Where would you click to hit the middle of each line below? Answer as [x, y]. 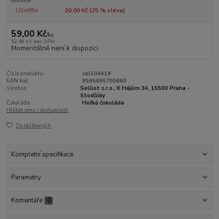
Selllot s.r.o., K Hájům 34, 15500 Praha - [135, 88]
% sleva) [111, 11]
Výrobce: [17, 88]
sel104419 [96, 73]
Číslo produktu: [26, 73]
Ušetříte [27, 11]
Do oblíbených [34, 126]
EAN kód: [18, 81]
